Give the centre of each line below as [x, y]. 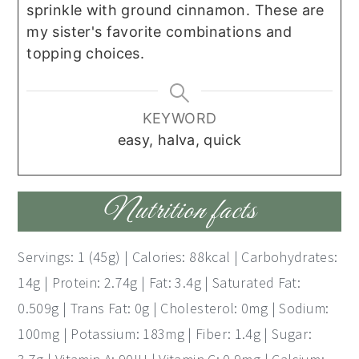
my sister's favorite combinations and [159, 32]
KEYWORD [179, 119]
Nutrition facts [179, 212]
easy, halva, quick [179, 140]
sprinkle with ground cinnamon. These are [175, 10]
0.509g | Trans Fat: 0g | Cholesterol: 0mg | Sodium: [173, 309]
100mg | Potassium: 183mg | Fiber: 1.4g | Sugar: [165, 334]
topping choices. [86, 54]
